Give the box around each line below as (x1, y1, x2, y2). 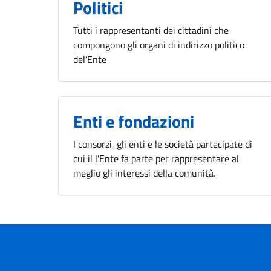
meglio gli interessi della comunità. (73, 165, 215, 180)
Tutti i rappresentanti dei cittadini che (73, 22, 229, 38)
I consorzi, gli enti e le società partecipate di (73, 136, 252, 151)
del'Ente (73, 51, 106, 67)
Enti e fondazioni (73, 108, 194, 134)
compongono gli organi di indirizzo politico (73, 37, 244, 52)
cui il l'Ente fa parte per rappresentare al (73, 151, 239, 166)
